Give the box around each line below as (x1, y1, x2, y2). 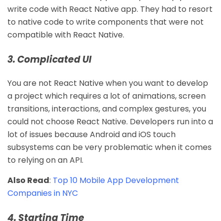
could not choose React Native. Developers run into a (7, 115, 213, 127)
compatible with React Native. (7, 29, 124, 40)
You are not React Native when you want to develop (7, 77, 208, 89)
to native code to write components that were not (7, 16, 204, 28)
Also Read (7, 174, 49, 186)
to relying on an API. (7, 154, 83, 166)
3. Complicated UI (7, 52, 92, 66)
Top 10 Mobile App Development (53, 174, 179, 186)
